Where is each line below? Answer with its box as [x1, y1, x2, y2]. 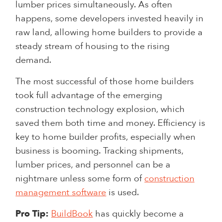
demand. [15, 54, 52, 66]
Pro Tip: [15, 207, 49, 220]
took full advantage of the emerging [15, 89, 163, 102]
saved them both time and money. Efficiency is [15, 116, 206, 129]
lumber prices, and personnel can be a [15, 158, 171, 171]
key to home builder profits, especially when [15, 130, 196, 143]
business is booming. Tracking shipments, [15, 144, 184, 157]
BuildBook [51, 207, 93, 220]
